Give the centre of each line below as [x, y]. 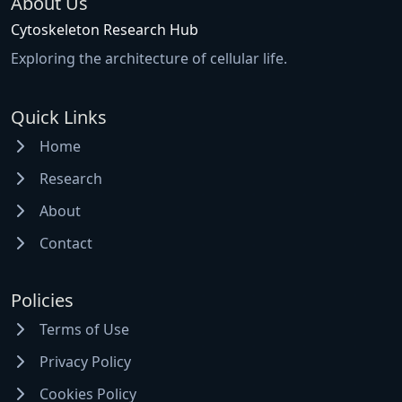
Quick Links [59, 117]
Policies [42, 300]
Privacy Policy [83, 362]
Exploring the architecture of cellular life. [149, 58]
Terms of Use [83, 329]
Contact [64, 243]
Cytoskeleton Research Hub [105, 30]
